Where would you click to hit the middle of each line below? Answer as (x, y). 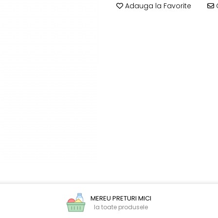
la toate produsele (121, 207)
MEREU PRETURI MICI (121, 198)
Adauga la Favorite (157, 6)
